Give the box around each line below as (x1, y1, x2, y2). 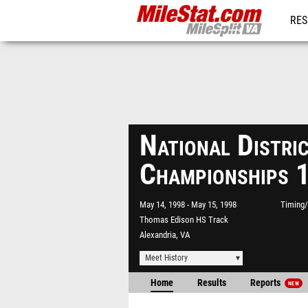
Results (197, 277, 226, 289)
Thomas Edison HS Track (140, 214, 228, 225)
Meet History (145, 253, 188, 263)
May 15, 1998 (191, 199, 236, 210)
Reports (250, 277, 283, 289)
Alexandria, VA (140, 230, 190, 240)
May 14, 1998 (140, 199, 187, 210)
